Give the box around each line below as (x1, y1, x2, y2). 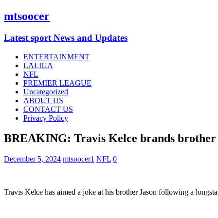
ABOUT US (23, 96, 63, 105)
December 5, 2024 (4, 155, 61, 163)
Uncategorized (23, 87, 68, 96)
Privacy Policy (23, 113, 68, 122)
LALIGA (23, 61, 53, 70)
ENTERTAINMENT (23, 52, 90, 61)
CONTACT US (23, 105, 73, 113)
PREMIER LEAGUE (23, 78, 91, 87)
